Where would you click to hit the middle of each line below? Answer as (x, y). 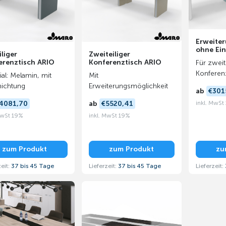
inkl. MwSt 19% (109, 115)
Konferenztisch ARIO (125, 62)
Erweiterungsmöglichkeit (128, 86)
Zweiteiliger (109, 54)
